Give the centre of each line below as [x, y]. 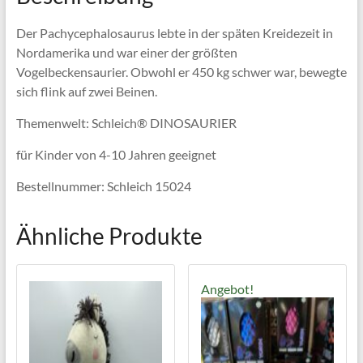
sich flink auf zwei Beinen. [86, 92]
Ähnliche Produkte [109, 236]
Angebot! [228, 289]
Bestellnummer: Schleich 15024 [103, 186]
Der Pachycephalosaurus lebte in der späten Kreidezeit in [174, 33]
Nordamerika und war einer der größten [126, 53]
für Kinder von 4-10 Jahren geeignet [116, 155]
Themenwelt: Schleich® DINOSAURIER [126, 123]
